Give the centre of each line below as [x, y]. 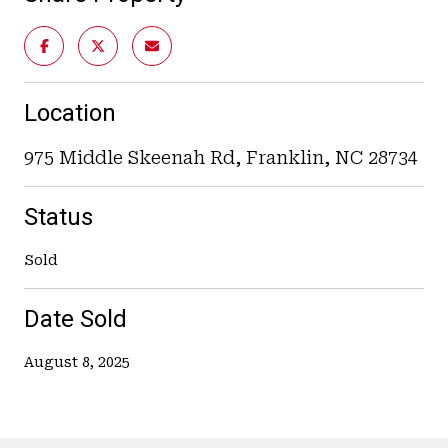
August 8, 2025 [77, 361]
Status [58, 216]
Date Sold [75, 318]
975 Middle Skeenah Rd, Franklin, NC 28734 [221, 157]
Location [70, 112]
